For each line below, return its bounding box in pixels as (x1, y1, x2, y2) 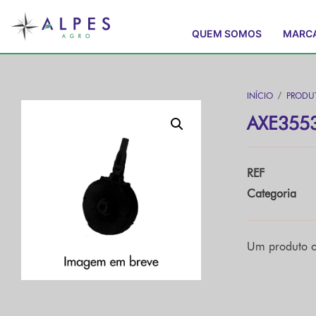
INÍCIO (247, 90, 273, 101)
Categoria (247, 187, 296, 200)
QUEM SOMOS (192, 27, 262, 39)
